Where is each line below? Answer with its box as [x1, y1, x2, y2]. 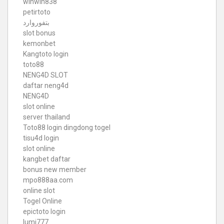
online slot [23, 186, 55, 194]
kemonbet [23, 39, 55, 47]
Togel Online [23, 196, 62, 205]
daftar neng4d [23, 81, 68, 89]
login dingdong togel [47, 123, 110, 131]
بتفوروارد [23, 18, 49, 26]
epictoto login [23, 207, 65, 215]
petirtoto [23, 7, 50, 16]
